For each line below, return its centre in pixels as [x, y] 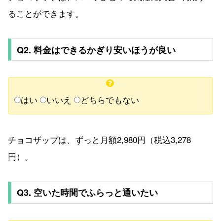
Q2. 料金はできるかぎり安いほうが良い [96, 50]
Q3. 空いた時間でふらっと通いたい [87, 193]
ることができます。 [46, 13]
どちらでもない [110, 99]
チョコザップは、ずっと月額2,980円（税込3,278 [99, 139]
